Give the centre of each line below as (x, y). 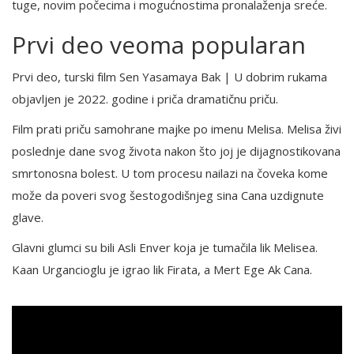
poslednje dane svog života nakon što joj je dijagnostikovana (176, 151)
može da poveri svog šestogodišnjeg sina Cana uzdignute (168, 196)
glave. (28, 218)
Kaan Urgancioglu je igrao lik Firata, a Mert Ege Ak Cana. (162, 270)
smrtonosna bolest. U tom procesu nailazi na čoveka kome (170, 173)
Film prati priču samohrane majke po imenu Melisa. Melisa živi (177, 129)
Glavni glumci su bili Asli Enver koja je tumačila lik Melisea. (165, 248)
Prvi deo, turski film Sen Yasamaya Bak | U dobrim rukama (169, 77)
